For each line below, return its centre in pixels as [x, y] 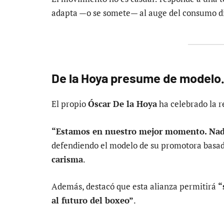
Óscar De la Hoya [122, 104]
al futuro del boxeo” [92, 200]
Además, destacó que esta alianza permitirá [135, 186]
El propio [70, 104]
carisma [67, 159]
